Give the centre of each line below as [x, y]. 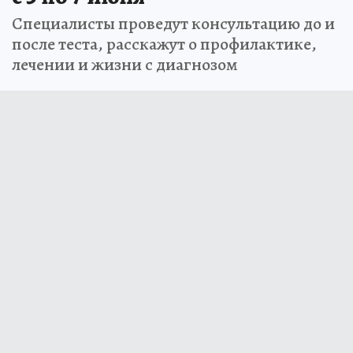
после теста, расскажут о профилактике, [164, 45]
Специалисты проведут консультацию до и [173, 24]
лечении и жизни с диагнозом [125, 65]
